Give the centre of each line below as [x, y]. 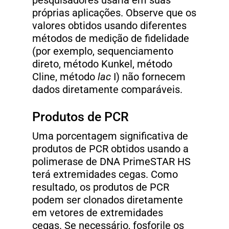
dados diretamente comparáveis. [107, 90]
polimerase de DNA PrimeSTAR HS [111, 162]
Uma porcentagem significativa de [110, 136]
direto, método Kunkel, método [102, 64]
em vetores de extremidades [98, 213]
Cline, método [65, 77]
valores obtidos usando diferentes [109, 26]
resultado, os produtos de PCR [101, 188]
